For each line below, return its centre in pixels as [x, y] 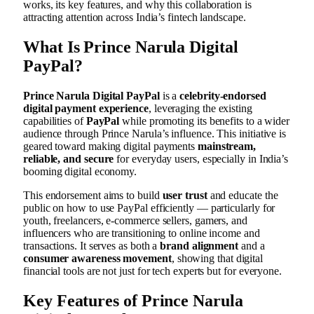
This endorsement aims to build [93, 195]
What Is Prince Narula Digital [131, 47]
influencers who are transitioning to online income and [142, 233]
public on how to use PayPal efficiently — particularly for [149, 207]
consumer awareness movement [97, 258]
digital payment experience [86, 108]
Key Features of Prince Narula [133, 300]
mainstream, [227, 146]
